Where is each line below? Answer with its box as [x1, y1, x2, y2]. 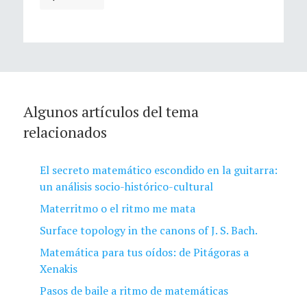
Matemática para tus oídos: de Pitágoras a [40, 245, 249, 260]
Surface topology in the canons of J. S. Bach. [40, 223, 258, 238]
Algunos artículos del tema [23, 101, 199, 122]
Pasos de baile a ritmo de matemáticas [40, 283, 228, 299]
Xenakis [40, 261, 77, 277]
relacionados [23, 122, 107, 143]
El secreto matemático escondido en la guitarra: [40, 162, 278, 178]
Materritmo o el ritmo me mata [40, 201, 195, 217]
